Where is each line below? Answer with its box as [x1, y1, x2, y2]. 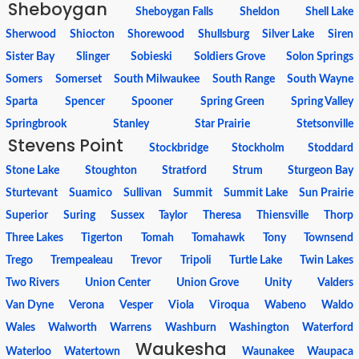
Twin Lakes [299, 255, 353, 266]
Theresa [203, 210, 242, 221]
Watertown [64, 346, 120, 357]
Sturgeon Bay [288, 165, 353, 176]
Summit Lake [224, 188, 288, 199]
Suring [63, 210, 95, 221]
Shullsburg [197, 29, 249, 40]
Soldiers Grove [193, 51, 265, 63]
